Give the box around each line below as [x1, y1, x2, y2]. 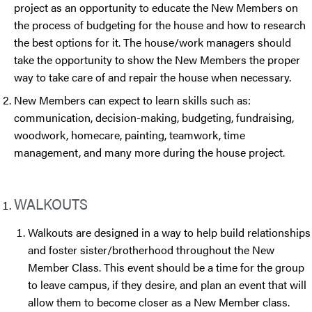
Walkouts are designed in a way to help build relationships [28, 224, 311, 241]
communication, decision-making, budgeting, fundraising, [14, 109, 294, 126]
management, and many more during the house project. [14, 144, 285, 161]
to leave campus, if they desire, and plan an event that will [28, 276, 306, 293]
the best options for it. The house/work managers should [14, 34, 291, 51]
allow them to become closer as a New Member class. [28, 294, 292, 311]
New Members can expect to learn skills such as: [14, 92, 251, 109]
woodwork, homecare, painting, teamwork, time [14, 127, 245, 143]
